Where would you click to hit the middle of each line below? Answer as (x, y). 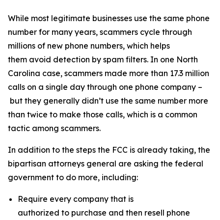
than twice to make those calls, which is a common (103, 114)
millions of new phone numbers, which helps (89, 46)
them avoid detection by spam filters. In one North (103, 59)
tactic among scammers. (54, 128)
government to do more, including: (75, 177)
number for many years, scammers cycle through (100, 32)
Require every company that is (76, 199)
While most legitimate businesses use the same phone (109, 18)
